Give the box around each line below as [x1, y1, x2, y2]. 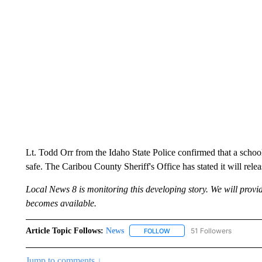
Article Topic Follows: [25, 226, 104, 235]
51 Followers [190, 226, 232, 235]
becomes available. [25, 198, 96, 208]
